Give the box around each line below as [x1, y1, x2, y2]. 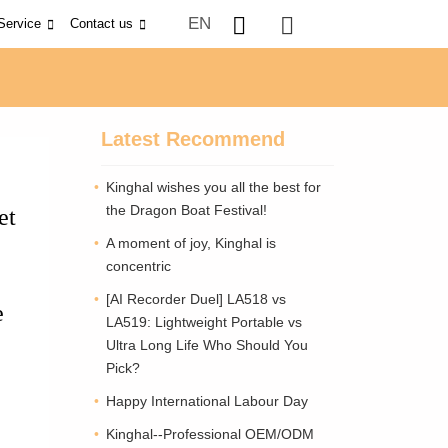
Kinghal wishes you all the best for [106, 179, 321, 195]
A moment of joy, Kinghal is [106, 235, 276, 251]
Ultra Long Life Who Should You [106, 337, 308, 353]
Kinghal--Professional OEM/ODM [106, 426, 314, 442]
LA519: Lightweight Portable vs [106, 314, 302, 330]
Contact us [70, 16, 133, 31]
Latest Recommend [101, 128, 285, 150]
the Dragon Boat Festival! [106, 202, 267, 218]
